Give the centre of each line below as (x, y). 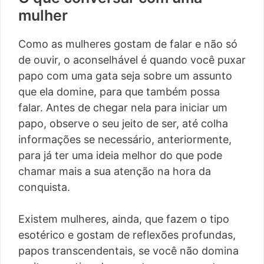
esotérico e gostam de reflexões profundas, (127, 235)
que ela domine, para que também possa (119, 92)
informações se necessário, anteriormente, (125, 140)
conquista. (44, 187)
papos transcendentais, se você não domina (128, 251)
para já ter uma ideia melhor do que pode (120, 156)
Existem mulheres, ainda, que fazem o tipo (124, 219)
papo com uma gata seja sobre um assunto (125, 76)
